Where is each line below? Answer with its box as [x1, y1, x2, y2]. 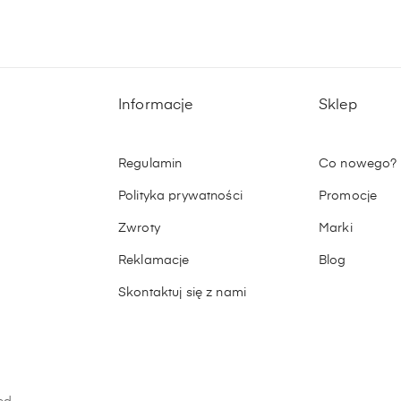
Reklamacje [118, 253, 190, 267]
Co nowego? [319, 157, 397, 170]
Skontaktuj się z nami [118, 286, 246, 299]
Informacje [118, 98, 193, 113]
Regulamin [118, 157, 183, 170]
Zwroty [118, 221, 160, 235]
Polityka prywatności [118, 189, 243, 202]
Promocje [319, 189, 378, 202]
